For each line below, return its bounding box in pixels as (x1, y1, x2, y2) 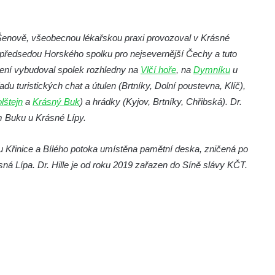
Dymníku (193, 64, 230, 75)
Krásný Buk (33, 96, 80, 107)
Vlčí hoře (141, 64, 176, 75)
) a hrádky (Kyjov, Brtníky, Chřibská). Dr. (80, 96, 242, 107)
